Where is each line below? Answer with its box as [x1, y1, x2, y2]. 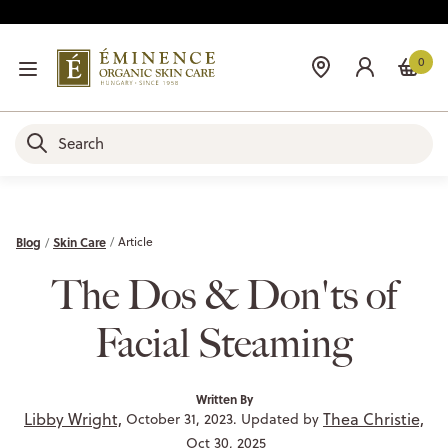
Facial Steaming [95, 319, 353, 367]
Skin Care [53, 232, 106, 251]
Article [118, 232, 153, 250]
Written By [195, 389, 253, 408]
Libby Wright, [24, 407, 122, 430]
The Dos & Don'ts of [51, 271, 397, 319]
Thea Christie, [323, 407, 424, 430]
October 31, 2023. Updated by [122, 408, 323, 429]
